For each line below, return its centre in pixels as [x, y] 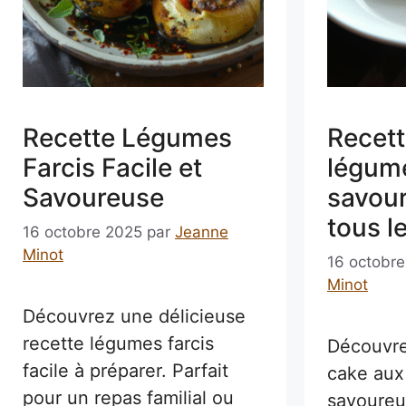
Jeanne [202, 232]
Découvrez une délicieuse [134, 316]
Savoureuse [93, 198]
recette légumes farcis [118, 343]
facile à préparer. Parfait [126, 370]
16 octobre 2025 [82, 232]
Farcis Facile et [112, 168]
